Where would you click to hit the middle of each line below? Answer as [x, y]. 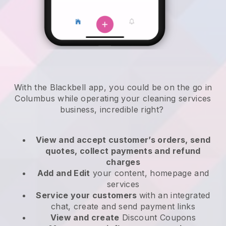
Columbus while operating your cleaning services [113, 99]
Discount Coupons [158, 218]
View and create [85, 218]
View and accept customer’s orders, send [123, 140]
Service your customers [88, 195]
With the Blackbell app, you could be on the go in [113, 88]
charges [123, 162]
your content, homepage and [150, 173]
